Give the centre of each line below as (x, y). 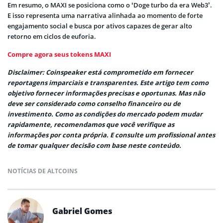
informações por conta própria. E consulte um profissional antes (111, 135)
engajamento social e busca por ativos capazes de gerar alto (100, 26)
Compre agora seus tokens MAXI (59, 55)
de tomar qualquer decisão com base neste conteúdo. (94, 146)
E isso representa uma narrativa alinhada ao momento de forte (105, 16)
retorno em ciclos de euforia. (52, 37)
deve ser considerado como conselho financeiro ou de (94, 104)
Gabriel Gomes (82, 211)
